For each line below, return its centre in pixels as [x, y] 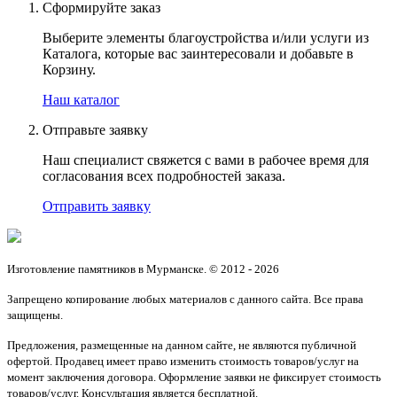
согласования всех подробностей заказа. [164, 176]
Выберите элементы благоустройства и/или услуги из [206, 38]
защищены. [35, 315]
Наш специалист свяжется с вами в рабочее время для [206, 160]
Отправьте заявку [95, 130]
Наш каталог [81, 100]
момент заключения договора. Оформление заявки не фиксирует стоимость [194, 378]
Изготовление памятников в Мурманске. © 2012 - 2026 [143, 269]
